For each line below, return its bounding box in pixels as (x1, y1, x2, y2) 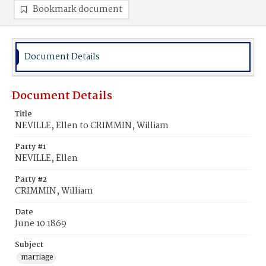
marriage (21, 251, 53, 264)
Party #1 (15, 141, 46, 153)
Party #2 (15, 173, 47, 186)
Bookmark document (33, 2, 122, 17)
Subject (15, 239, 43, 251)
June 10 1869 (15, 217, 66, 231)
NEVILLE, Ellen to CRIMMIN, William (15, 119, 169, 133)
